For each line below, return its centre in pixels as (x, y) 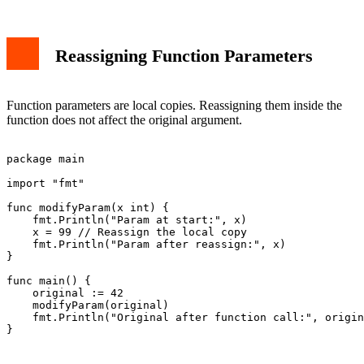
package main (45, 158)
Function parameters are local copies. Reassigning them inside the (174, 105)
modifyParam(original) (88, 305)
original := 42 (65, 292)
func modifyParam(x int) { (88, 207)
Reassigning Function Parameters (184, 56)
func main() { (49, 280)
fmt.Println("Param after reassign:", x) (146, 244)
